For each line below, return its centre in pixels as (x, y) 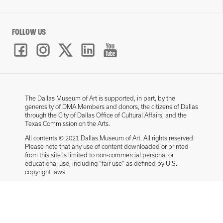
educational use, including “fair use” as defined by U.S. (101, 164)
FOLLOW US (29, 33)
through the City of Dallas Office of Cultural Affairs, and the (106, 115)
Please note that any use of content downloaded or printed (107, 147)
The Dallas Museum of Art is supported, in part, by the (100, 98)
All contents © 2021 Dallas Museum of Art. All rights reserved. (110, 138)
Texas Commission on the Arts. (67, 124)
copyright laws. (46, 172)
